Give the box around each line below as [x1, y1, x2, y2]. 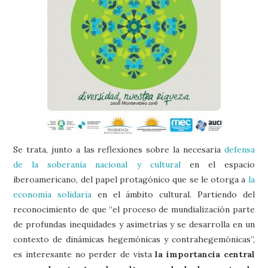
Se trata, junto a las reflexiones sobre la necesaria [13, 144, 224, 155]
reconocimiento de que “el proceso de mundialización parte [13, 203, 255, 215]
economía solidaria [13, 188, 92, 200]
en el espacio [189, 159, 255, 170]
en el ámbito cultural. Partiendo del [92, 188, 255, 200]
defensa [224, 144, 255, 155]
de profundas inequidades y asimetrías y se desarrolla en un [13, 218, 255, 230]
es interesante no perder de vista [13, 248, 156, 260]
